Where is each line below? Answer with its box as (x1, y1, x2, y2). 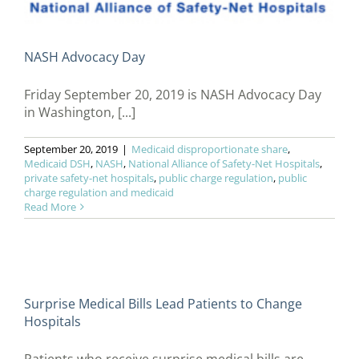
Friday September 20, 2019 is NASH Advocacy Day (24, 86, 321, 104)
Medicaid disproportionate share (131, 142, 288, 157)
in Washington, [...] (24, 103, 135, 122)
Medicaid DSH (24, 156, 91, 171)
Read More (24, 200, 76, 215)
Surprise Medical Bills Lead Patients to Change (24, 295, 302, 313)
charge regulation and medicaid (24, 185, 174, 200)
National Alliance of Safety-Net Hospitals (128, 156, 320, 171)
